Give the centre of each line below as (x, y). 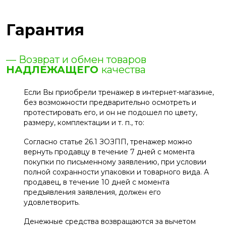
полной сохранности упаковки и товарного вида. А (116, 172)
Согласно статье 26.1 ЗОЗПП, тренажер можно (108, 142)
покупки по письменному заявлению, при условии (115, 162)
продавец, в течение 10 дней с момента (97, 182)
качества (124, 70)
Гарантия (45, 30)
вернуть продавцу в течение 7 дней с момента (109, 152)
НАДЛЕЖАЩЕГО (54, 70)
